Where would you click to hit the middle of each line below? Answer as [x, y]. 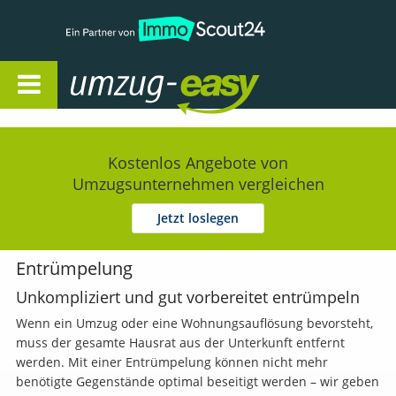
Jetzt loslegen [198, 218]
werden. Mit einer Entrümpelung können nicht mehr [171, 362]
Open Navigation [107, 70]
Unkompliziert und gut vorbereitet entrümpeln [187, 297]
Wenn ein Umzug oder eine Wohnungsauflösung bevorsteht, [194, 323]
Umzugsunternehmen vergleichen [198, 184]
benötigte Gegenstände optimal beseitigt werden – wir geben [197, 381]
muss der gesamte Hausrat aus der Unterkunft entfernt [180, 342]
